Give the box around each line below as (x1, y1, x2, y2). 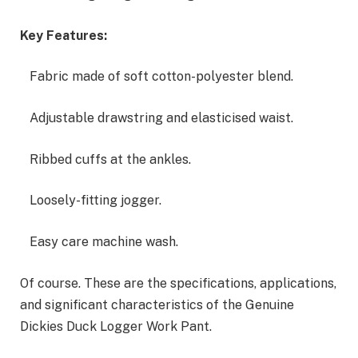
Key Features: (20, 27, 107, 43)
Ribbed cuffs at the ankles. (20, 151, 191, 167)
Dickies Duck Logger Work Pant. (20, 318, 212, 334)
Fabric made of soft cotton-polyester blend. (20, 69, 293, 85)
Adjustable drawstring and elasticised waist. (20, 110, 293, 126)
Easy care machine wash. (20, 233, 178, 249)
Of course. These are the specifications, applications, (20, 275, 336, 291)
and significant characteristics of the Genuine (20, 296, 294, 312)
